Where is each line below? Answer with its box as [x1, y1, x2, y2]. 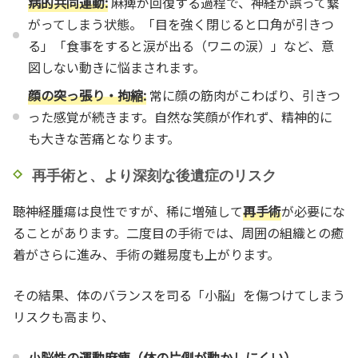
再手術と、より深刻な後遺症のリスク [32, 167, 276, 184]
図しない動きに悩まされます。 [28, 57, 206, 77]
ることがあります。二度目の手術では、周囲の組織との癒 [13, 222, 344, 242]
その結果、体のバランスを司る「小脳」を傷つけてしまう [13, 284, 345, 304]
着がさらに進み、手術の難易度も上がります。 [13, 244, 280, 264]
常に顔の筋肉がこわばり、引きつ [146, 85, 341, 105]
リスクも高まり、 [13, 306, 114, 326]
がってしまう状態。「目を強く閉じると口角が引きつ [28, 14, 335, 34]
